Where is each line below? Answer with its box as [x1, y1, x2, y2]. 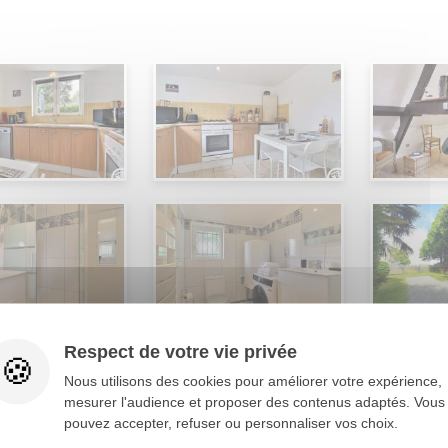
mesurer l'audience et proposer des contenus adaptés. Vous [64, 393, 445, 410]
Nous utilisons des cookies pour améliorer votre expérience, [64, 372, 442, 389]
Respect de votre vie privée [64, 341, 297, 362]
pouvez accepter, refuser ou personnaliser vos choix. [64, 414, 398, 431]
